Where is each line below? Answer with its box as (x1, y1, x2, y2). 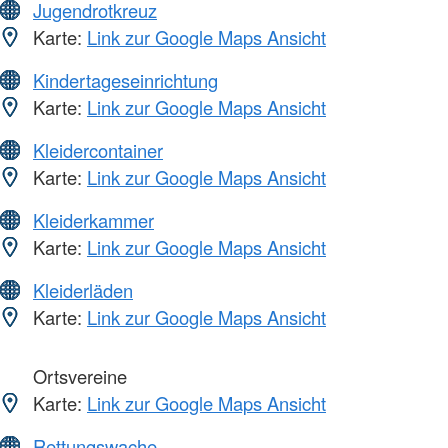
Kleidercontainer (33, 137, 163, 164)
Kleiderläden (33, 277, 133, 304)
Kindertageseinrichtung (33, 67, 218, 94)
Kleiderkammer (33, 207, 154, 234)
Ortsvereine (28, 363, 127, 390)
